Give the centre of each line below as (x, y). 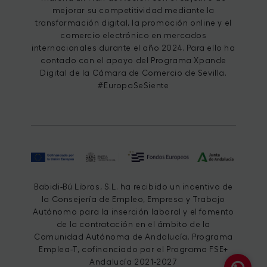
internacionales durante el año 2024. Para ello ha (133, 48)
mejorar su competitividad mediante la (133, 10)
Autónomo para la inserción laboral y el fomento (133, 212)
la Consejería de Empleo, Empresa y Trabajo (133, 199)
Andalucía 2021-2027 (133, 262)
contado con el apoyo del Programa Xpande (133, 60)
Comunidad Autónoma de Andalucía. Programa (133, 237)
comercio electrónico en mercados (133, 35)
